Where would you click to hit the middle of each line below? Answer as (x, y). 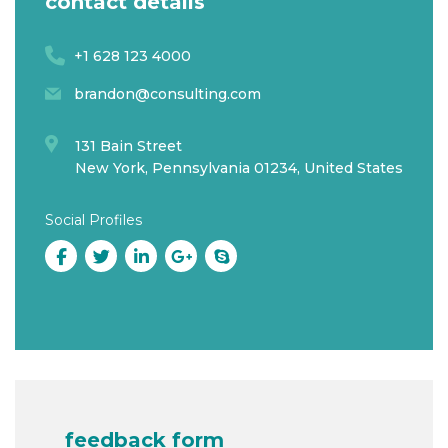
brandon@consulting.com (167, 93)
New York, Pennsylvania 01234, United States (239, 167)
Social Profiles (93, 219)
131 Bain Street (128, 145)
